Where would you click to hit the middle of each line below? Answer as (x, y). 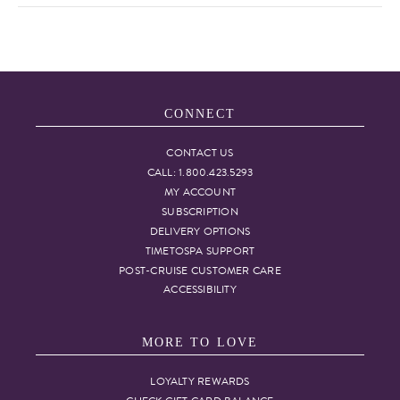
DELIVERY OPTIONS (200, 231)
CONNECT (200, 114)
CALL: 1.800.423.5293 (200, 172)
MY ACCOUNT (200, 192)
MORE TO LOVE (200, 342)
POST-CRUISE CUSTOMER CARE (200, 271)
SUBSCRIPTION (200, 212)
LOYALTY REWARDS (200, 381)
